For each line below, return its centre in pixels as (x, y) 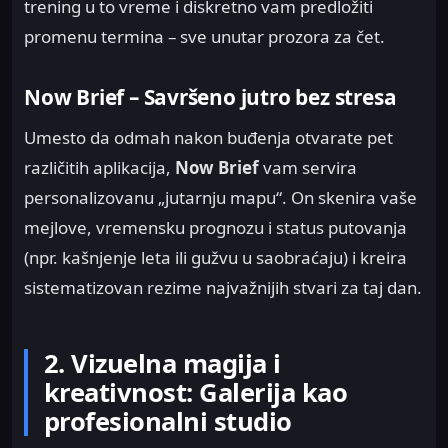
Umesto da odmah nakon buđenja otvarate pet (208, 137)
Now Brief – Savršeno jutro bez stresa (210, 97)
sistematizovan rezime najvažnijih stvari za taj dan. (223, 287)
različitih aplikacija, (99, 167)
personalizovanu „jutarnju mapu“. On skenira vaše (220, 197)
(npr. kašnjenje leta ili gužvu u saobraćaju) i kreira (215, 257)
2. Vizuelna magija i (162, 363)
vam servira (308, 167)
